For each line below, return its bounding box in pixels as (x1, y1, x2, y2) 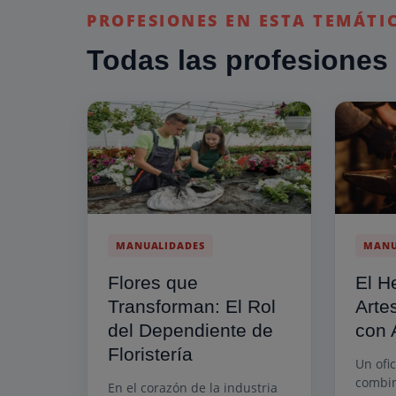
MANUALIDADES (116, 238, 205, 252)
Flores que (108, 271, 198, 293)
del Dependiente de (108, 319, 273, 340)
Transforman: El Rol (108, 295, 276, 316)
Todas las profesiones (87, 44, 388, 76)
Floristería (108, 343, 193, 364)
